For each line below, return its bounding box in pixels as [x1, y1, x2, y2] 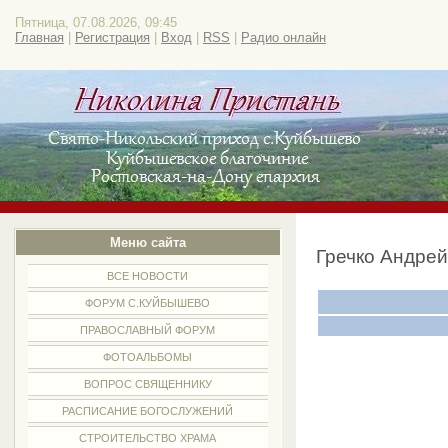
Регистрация [75, 30, 150, 45]
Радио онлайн [241, 30, 326, 45]
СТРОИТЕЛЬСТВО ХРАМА [79, 432, 217, 444]
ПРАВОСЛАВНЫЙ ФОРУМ [80, 324, 216, 336]
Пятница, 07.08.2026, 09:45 [15, 15, 177, 30]
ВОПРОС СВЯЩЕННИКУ [83, 378, 212, 390]
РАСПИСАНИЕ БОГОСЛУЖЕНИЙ [62, 405, 234, 417]
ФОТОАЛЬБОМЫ [103, 351, 193, 363]
